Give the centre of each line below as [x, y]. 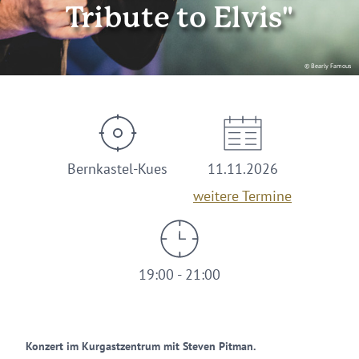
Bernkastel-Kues [117, 169]
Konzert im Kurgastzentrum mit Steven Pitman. [141, 346]
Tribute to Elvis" [179, 19]
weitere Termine [242, 196]
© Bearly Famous [328, 66]
